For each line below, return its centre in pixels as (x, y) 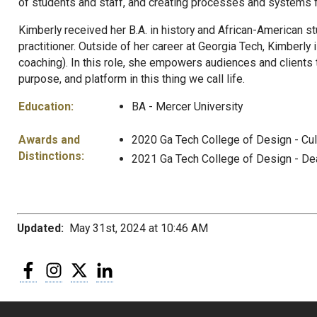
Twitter (104, 267)
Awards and (49, 139)
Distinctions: (51, 156)
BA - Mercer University (187, 106)
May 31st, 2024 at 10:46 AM (136, 229)
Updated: (40, 229)
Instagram (86, 267)
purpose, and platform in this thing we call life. (132, 79)
